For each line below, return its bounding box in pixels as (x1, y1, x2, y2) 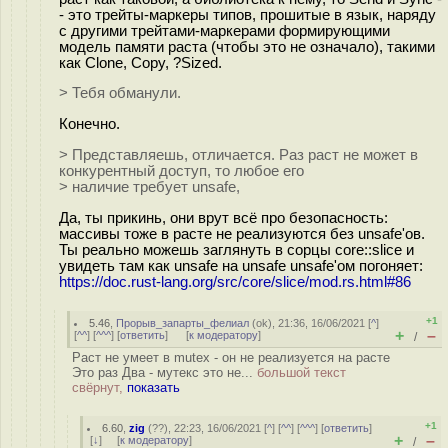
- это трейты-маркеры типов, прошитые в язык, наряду (59, 6, 436, 23)
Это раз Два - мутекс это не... (72, 365, 257, 380)
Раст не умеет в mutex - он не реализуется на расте (72, 350, 390, 365)
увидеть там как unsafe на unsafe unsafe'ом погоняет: (59, 258, 423, 274)
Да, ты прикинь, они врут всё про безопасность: (59, 210, 388, 226)
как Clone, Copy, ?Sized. (59, 54, 222, 71)
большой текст (257, 365, 346, 380)
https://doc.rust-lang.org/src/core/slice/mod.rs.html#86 (59, 274, 411, 290)
